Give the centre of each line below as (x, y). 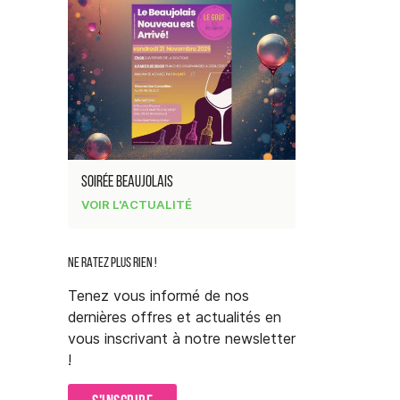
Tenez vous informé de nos (158, 296)
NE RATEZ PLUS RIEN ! (112, 264)
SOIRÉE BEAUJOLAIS (127, 183)
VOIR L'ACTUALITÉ (137, 205)
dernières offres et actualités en (175, 317)
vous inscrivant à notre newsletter (182, 339)
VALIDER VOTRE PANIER (162, 146)
